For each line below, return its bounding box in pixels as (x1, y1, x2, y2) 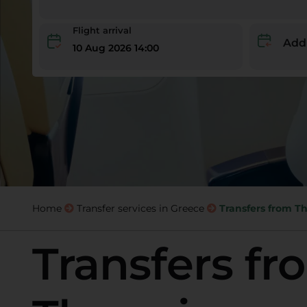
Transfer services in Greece (76, 202, 204, 214)
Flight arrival (72, 25, 132, 36)
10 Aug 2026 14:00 (72, 41, 159, 54)
